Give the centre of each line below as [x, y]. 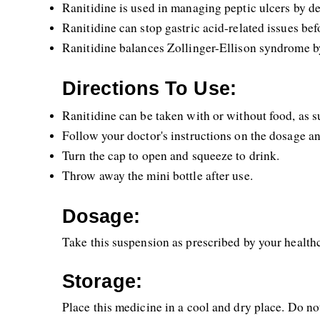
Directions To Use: [149, 89]
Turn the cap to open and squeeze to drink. [171, 155]
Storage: [102, 281]
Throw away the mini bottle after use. [157, 175]
